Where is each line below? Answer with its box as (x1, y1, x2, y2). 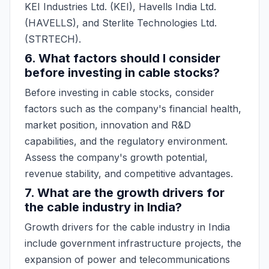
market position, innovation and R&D (25, 119, 191, 131)
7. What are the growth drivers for (25, 186, 225, 200)
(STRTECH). (25, 33, 81, 45)
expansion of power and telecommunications (25, 253, 230, 265)
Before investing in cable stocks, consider (25, 86, 214, 98)
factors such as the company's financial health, (25, 103, 241, 115)
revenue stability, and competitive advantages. (25, 168, 233, 180)
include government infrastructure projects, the (25, 237, 241, 249)
